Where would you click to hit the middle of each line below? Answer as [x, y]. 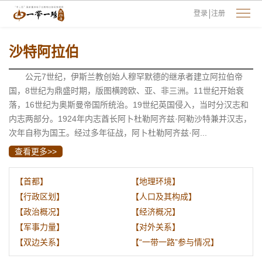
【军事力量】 [40, 227]
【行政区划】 [40, 196]
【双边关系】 [40, 242]
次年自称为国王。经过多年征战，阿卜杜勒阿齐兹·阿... [108, 133]
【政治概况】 [40, 212]
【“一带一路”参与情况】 [175, 242]
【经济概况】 [156, 212]
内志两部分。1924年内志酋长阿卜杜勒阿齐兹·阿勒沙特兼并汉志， [130, 119]
